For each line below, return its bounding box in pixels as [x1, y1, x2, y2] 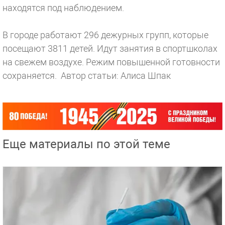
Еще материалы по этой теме [3, 137, 170, 152]
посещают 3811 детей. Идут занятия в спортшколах [3, 43, 217, 54]
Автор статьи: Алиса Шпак [61, 70, 171, 81]
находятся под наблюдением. [3, 3, 126, 13]
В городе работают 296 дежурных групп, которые [3, 30, 208, 40]
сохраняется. [3, 70, 61, 81]
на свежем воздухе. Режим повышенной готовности [3, 57, 220, 67]
